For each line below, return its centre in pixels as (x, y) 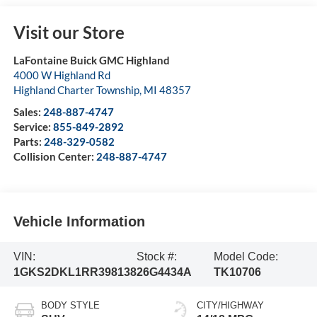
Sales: (28, 112)
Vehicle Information (79, 221)
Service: (33, 127)
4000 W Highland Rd (62, 75)
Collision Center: (54, 157)
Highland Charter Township (76, 90)
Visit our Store (69, 33)
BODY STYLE (70, 306)
